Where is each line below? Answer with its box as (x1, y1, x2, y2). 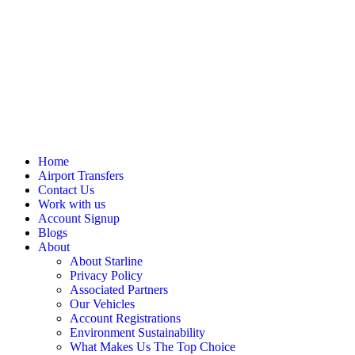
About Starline (70, 254, 143, 268)
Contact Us (38, 183, 94, 197)
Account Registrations (70, 311, 181, 325)
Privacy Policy (70, 269, 143, 282)
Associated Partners (70, 283, 168, 296)
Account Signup (38, 212, 120, 225)
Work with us (38, 197, 105, 211)
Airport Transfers (38, 169, 124, 182)
